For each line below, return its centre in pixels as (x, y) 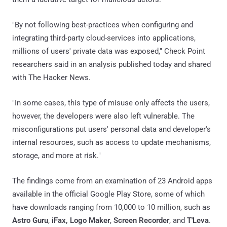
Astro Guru (30, 220)
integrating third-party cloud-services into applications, (104, 38)
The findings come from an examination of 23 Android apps (112, 181)
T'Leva (198, 220)
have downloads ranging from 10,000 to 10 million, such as (111, 207)
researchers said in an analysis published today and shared (111, 64)
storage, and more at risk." (56, 155)
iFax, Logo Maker (81, 220)
